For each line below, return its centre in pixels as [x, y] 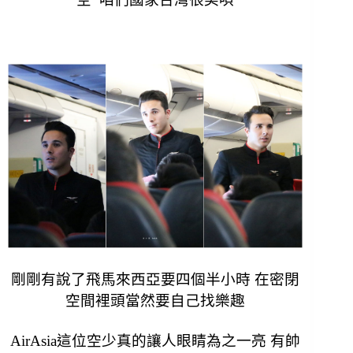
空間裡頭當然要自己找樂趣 [156, 301]
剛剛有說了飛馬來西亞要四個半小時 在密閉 [156, 280]
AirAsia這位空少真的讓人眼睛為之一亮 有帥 [156, 341]
